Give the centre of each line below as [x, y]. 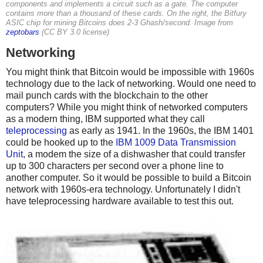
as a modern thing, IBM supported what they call [105, 119]
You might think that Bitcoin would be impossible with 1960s [130, 72]
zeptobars [23, 33]
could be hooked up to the [61, 143]
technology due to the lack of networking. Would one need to [131, 84]
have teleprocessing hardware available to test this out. [120, 201]
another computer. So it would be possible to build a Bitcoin [129, 178]
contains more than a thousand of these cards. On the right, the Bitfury [126, 14]
